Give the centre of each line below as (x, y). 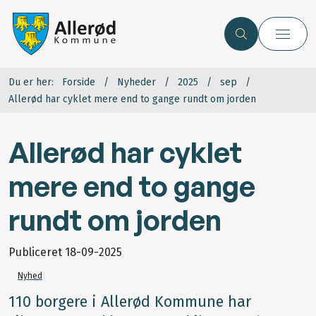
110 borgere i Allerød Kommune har (130, 302)
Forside (79, 83)
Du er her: (31, 83)
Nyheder (136, 83)
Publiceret (37, 253)
